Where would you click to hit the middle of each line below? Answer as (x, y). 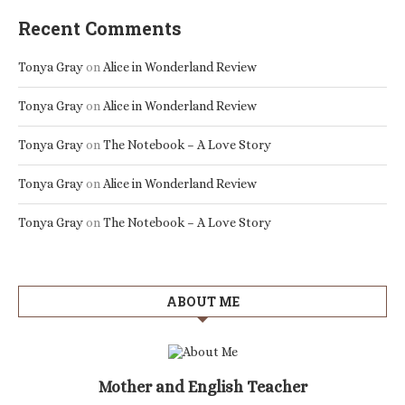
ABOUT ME (202, 301)
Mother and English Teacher (202, 387)
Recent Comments (100, 28)
